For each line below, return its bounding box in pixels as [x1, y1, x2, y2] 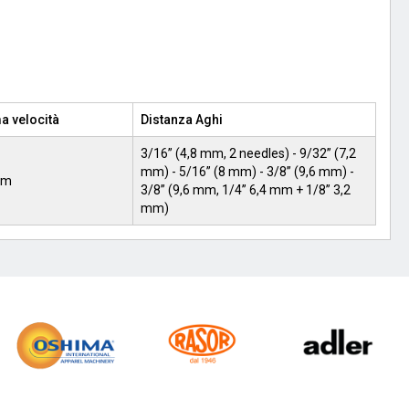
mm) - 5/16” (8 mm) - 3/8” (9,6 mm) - [141, 164, 354, 179]
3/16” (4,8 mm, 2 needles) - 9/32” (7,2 [141, 146, 356, 161]
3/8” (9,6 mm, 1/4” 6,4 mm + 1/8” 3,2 [141, 183, 351, 197]
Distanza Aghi [141, 112, 223, 127]
